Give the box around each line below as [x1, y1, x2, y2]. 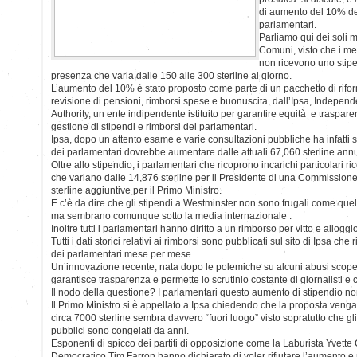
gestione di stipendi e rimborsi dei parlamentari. [51, 120, 257, 132]
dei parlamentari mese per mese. [51, 248, 194, 260]
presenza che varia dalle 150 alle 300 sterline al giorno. [51, 69, 292, 81]
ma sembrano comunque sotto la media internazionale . [51, 210, 292, 222]
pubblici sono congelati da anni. [51, 324, 189, 336]
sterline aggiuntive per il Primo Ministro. [51, 184, 222, 196]
